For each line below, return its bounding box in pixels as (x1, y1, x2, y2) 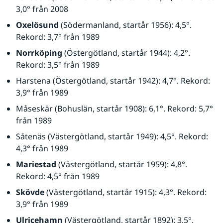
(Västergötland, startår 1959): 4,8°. (56, 159, 187, 170)
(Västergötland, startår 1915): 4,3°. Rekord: (44, 187, 207, 198)
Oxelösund (16, 19, 59, 30)
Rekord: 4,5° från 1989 (16, 171, 100, 182)
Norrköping (16, 47, 62, 58)
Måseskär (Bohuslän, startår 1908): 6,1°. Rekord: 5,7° (16, 103, 213, 114)
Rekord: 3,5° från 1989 (16, 59, 100, 70)
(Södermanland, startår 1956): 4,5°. (59, 19, 192, 30)
